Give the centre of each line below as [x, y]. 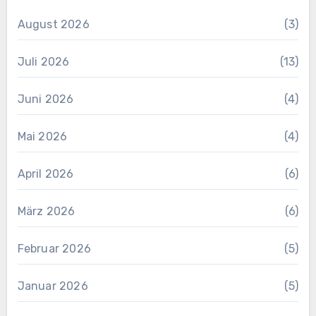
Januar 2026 [53, 286]
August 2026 [53, 24]
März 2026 [46, 211]
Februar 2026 [54, 248]
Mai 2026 [42, 136]
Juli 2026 [43, 61]
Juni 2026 [45, 99]
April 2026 [45, 174]
